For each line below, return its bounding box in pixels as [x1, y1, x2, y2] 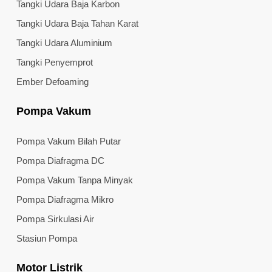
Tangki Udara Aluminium [16, 38, 112, 49]
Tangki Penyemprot [16, 57, 93, 68]
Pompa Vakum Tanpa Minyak [16, 175, 133, 186]
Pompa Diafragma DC [16, 155, 104, 166]
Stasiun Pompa [16, 233, 77, 244]
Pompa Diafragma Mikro [16, 194, 114, 205]
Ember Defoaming [16, 76, 89, 87]
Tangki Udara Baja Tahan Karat [16, 18, 138, 29]
